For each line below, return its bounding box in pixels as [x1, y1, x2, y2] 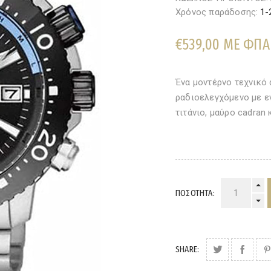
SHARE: [175, 244, 200, 255]
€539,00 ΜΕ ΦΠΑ [175, 36, 270, 54]
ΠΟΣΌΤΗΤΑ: [175, 188, 215, 198]
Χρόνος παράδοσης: [175, 7, 258, 18]
